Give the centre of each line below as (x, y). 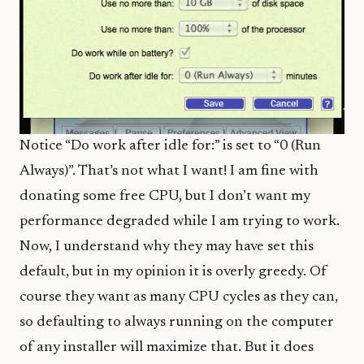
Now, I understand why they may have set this (167, 247)
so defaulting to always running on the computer (177, 322)
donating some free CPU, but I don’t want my (165, 196)
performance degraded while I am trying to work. (180, 221)
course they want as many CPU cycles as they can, (179, 297)
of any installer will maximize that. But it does (167, 347)
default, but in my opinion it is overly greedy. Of (173, 272)
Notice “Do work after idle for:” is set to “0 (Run (170, 146)
